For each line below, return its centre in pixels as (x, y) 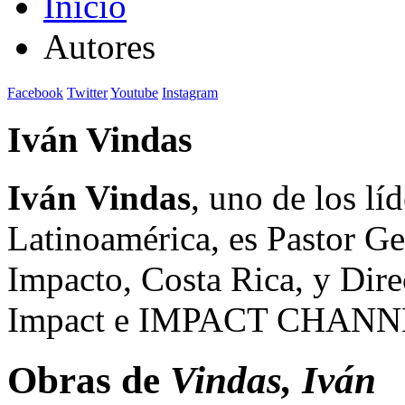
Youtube (134, 92)
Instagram (190, 92)
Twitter (87, 92)
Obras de (89, 381)
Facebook (35, 92)
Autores (99, 47)
